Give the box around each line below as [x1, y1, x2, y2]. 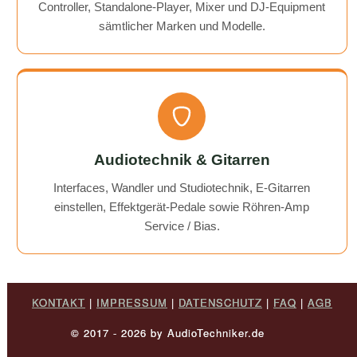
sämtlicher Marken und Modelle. [98, 19, 265, 33]
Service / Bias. [143, 219, 220, 233]
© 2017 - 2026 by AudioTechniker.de [71, 325, 293, 341]
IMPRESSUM [96, 295, 167, 311]
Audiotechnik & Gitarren [93, 151, 270, 169]
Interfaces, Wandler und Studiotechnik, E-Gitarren [53, 181, 311, 195]
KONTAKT [31, 295, 85, 311]
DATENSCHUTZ [178, 295, 262, 311]
